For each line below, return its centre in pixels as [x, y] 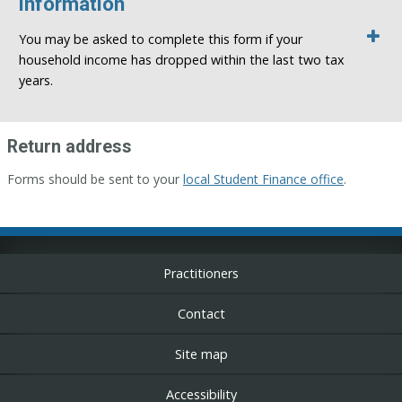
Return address [70, 146]
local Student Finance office [263, 179]
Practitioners [201, 273]
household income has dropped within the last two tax [181, 59]
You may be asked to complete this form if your [160, 39]
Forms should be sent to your [95, 179]
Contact [201, 313]
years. [35, 80]
